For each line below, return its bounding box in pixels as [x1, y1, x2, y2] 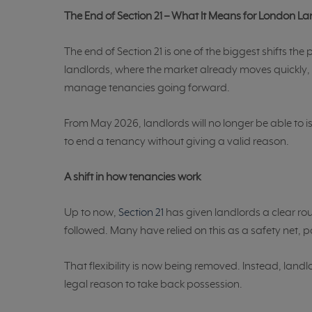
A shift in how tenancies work [64, 171, 201, 185]
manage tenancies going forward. [64, 82, 230, 95]
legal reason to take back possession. [64, 279, 242, 292]
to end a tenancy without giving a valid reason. [64, 136, 289, 149]
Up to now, [64, 207, 118, 220]
